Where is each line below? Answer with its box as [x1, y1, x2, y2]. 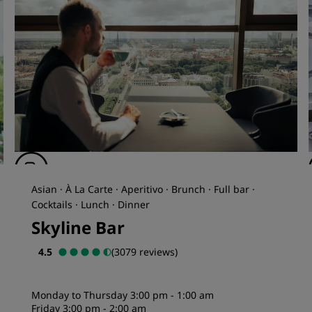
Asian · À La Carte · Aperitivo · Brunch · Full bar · [31, 182, 256, 196]
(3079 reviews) [111, 245, 178, 258]
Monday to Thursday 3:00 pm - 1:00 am [31, 288, 214, 302]
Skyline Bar [31, 216, 125, 239]
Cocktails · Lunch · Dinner [31, 198, 150, 211]
